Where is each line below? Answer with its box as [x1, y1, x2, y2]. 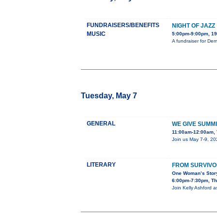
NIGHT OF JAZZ [172, 22, 215, 30]
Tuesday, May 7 [81, 92, 137, 100]
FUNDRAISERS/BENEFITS [87, 22, 159, 29]
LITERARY [87, 161, 116, 169]
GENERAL [87, 120, 115, 127]
